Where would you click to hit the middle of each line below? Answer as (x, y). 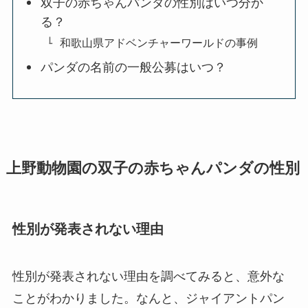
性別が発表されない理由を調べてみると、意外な (148, 277)
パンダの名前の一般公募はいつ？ (134, 68)
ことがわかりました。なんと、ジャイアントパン (148, 299)
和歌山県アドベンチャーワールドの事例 (159, 43)
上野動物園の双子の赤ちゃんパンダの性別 (153, 169)
